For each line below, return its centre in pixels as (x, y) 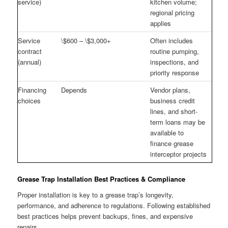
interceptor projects (179, 154)
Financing (32, 90)
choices (30, 100)
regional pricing (173, 12)
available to (167, 132)
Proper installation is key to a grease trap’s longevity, (96, 195)
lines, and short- (174, 111)
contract (30, 51)
